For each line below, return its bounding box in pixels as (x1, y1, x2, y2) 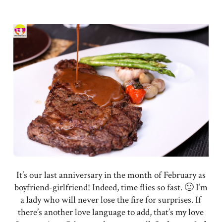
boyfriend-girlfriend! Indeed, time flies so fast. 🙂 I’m (14, 181, 208, 194)
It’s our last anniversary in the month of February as (16, 168, 206, 181)
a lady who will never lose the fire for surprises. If (20, 193, 202, 206)
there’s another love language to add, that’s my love (18, 206, 204, 219)
